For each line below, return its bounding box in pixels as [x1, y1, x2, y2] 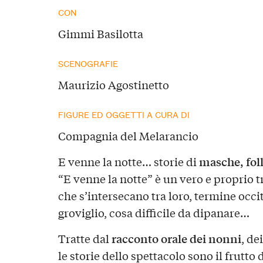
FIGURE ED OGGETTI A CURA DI [58, 107, 190, 120]
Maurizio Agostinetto [58, 76, 169, 92]
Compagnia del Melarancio [58, 127, 198, 143]
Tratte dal [58, 230, 112, 246]
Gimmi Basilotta [58, 26, 143, 42]
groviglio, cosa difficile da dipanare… [58, 204, 249, 220]
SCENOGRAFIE [58, 56, 118, 69]
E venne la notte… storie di [58, 153, 199, 169]
